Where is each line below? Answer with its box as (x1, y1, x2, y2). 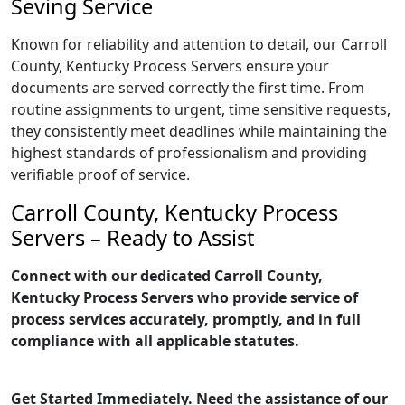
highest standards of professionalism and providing (11, 143, 367, 163)
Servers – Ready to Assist (11, 223, 254, 252)
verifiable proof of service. (11, 165, 190, 184)
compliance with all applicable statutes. (11, 331, 299, 351)
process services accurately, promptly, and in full (11, 309, 361, 329)
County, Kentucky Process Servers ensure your (11, 56, 329, 76)
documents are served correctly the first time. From (11, 78, 364, 98)
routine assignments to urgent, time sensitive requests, (11, 99, 391, 119)
